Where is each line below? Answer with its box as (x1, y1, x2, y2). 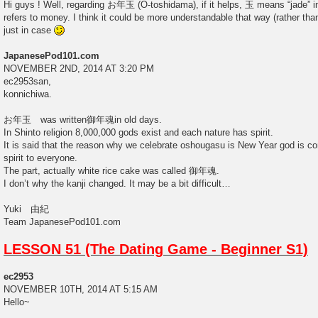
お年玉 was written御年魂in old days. (4, 114, 162, 125)
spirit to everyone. (4, 152, 77, 163)
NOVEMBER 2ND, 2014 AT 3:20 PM (4, 62, 154, 74)
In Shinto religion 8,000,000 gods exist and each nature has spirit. (4, 126, 273, 138)
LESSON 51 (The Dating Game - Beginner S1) (4, 241, 308, 257)
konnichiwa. (4, 88, 52, 99)
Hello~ (4, 296, 30, 307)
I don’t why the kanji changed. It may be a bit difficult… (4, 177, 231, 189)
